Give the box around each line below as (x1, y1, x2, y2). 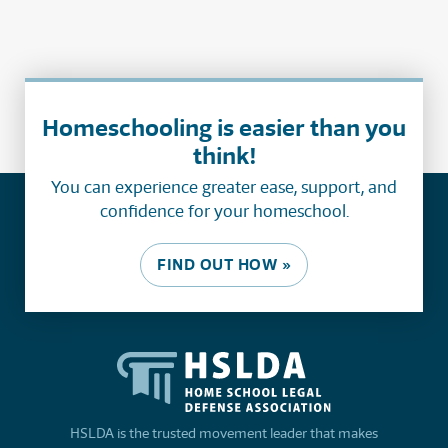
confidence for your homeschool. (99, 200, 349, 223)
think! (192, 140, 256, 172)
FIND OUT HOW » (157, 254, 291, 276)
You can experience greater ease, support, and (51, 176, 397, 199)
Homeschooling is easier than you (42, 112, 406, 144)
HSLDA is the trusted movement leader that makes (70, 424, 378, 443)
